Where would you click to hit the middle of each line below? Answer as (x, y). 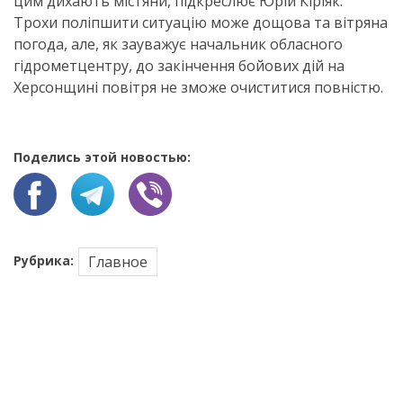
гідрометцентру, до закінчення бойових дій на (179, 66)
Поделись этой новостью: (102, 157)
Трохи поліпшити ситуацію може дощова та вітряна (201, 22)
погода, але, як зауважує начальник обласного (178, 44)
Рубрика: (44, 260)
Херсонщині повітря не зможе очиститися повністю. (198, 87)
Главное (118, 262)
